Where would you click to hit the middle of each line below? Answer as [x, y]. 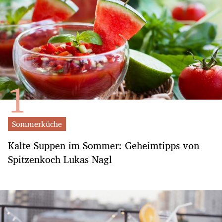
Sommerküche [37, 124]
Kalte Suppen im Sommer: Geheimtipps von [104, 145]
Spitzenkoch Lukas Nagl [60, 159]
